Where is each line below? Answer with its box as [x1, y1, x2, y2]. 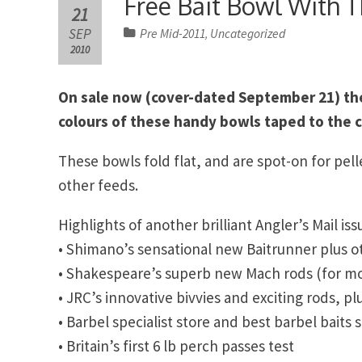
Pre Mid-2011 [140, 25, 206, 41]
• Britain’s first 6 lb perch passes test [58, 335, 294, 356]
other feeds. [58, 175, 138, 195]
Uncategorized [210, 25, 286, 41]
